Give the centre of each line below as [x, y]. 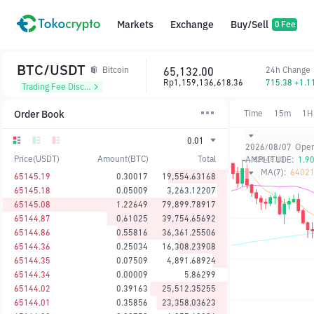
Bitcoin [116, 70]
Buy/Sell [250, 25]
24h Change [288, 69]
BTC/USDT [51, 70]
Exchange [192, 25]
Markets [135, 25]
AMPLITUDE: [270, 159]
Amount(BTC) [123, 158]
